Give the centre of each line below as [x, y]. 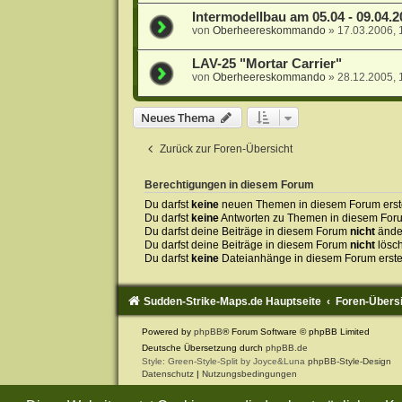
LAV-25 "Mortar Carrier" [267, 64]
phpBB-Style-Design [349, 361]
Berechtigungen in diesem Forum [229, 185]
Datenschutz [167, 373]
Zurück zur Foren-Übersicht [226, 149]
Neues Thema [178, 118]
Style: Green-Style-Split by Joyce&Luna [224, 361]
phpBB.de [286, 347]
